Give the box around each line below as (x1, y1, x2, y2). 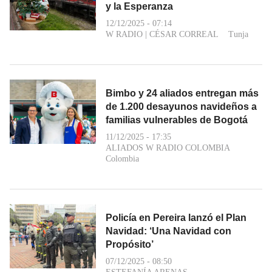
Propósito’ (106, 239, 154, 250)
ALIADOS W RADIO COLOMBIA (106, 143, 230, 152)
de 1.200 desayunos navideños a (106, 101, 257, 112)
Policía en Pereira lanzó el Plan (106, 212, 246, 223)
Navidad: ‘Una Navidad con (106, 225, 231, 236)
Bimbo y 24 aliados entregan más (106, 87, 259, 98)
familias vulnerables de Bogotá (106, 114, 248, 125)
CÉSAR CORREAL (149, 29, 219, 39)
